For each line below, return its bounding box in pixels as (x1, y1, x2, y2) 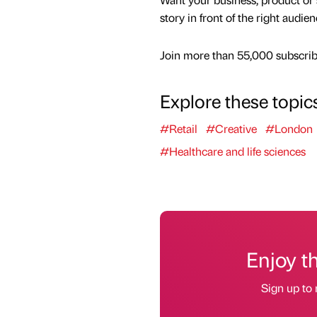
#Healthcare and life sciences (159, 144, 306, 159)
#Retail (159, 121, 197, 137)
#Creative (205, 121, 257, 137)
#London (265, 121, 313, 137)
